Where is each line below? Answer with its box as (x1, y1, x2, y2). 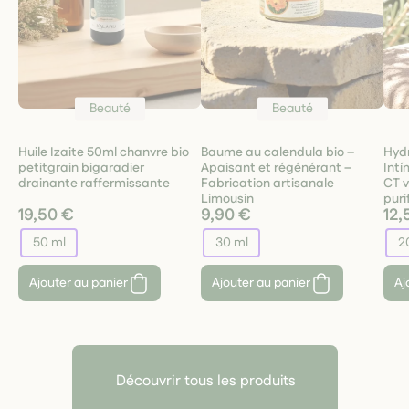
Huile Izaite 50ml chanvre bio (18, 143, 189, 163)
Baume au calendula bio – (201, 143, 354, 163)
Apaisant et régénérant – (201, 159, 351, 178)
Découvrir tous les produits (115, 371, 296, 393)
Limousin (201, 190, 254, 209)
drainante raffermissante (18, 174, 170, 194)
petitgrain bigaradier (18, 159, 144, 178)
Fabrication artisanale (201, 174, 334, 194)
